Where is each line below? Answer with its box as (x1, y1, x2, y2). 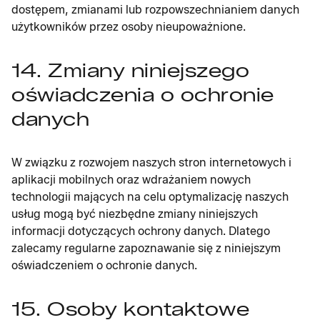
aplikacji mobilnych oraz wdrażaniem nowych (11, 173, 251, 186)
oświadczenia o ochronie (11, 84, 274, 106)
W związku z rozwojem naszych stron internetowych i (11, 156, 291, 169)
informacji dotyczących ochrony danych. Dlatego (11, 224, 270, 238)
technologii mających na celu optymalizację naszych (11, 190, 289, 204)
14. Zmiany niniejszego (11, 59, 249, 82)
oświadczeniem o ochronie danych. (11, 259, 197, 272)
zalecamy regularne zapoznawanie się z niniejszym (11, 241, 281, 255)
